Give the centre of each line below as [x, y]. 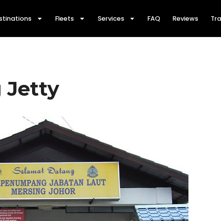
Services [111, 18]
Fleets [64, 18]
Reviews [186, 18]
